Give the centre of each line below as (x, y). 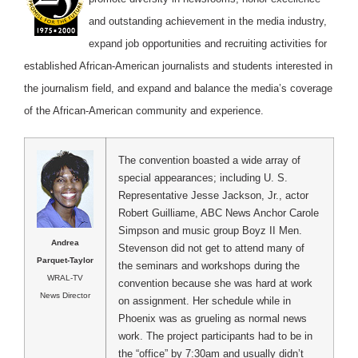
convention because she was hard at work (215, 283)
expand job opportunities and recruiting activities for (208, 43)
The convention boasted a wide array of (209, 160)
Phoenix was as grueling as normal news (213, 318)
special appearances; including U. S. (203, 177)
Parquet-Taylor (65, 260)
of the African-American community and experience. (144, 110)
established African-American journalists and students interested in (178, 66)
